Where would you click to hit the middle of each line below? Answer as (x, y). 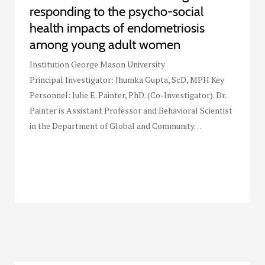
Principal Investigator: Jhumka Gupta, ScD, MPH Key (127, 80)
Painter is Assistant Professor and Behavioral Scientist (131, 111)
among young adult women (105, 45)
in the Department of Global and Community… (116, 126)
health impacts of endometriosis (117, 28)
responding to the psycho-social (117, 12)
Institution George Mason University (97, 64)
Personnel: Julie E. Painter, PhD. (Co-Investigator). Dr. (128, 95)
